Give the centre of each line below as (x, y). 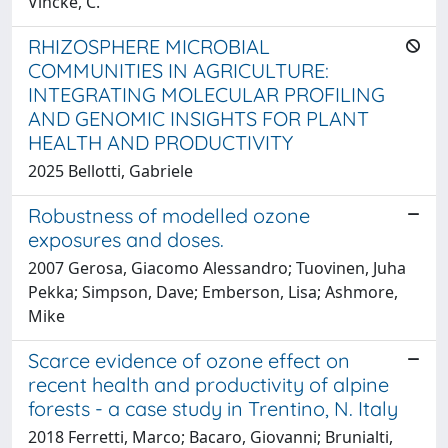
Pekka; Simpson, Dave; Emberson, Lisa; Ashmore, (213, 291)
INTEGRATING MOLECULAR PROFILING (206, 94)
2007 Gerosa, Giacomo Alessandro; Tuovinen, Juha (217, 267)
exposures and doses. (126, 239)
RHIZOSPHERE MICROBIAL (149, 46)
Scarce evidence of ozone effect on (189, 360)
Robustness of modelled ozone (169, 215)
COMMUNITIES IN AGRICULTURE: (178, 70)
